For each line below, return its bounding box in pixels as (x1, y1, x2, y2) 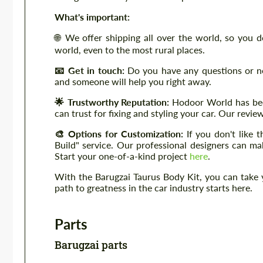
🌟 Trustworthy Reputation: (55, 96, 170, 107)
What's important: (55, 11, 130, 22)
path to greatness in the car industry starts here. (55, 182, 252, 193)
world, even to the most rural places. (55, 44, 205, 55)
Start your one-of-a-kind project (55, 150, 190, 161)
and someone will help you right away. (55, 76, 211, 87)
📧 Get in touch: (55, 65, 127, 76)
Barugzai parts (55, 238, 127, 252)
